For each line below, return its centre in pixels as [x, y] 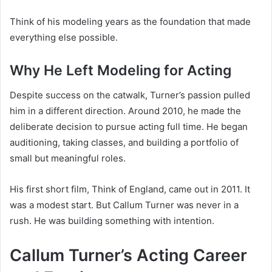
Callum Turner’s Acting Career [128, 255]
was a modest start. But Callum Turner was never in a [124, 205]
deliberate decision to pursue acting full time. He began [129, 126]
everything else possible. [64, 38]
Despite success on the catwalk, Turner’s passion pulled [130, 95]
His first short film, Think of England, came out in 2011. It [130, 189]
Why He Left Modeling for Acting [121, 71]
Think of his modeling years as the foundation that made [130, 22]
